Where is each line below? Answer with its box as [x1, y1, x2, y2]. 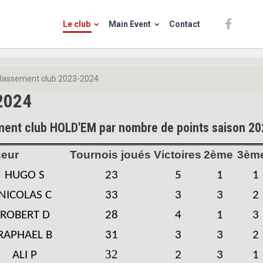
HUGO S [5, 169, 45, 181]
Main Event [108, 19, 153, 29]
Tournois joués [70, 149, 151, 161]
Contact [168, 19, 200, 29]
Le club [62, 19, 92, 29]
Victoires [154, 149, 201, 161]
